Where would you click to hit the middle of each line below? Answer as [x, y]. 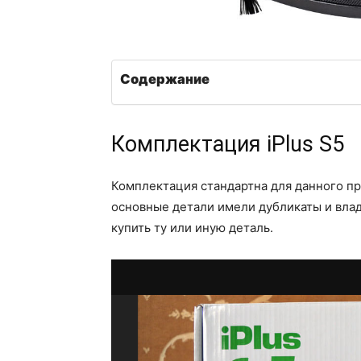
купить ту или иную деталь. [192, 228]
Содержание [165, 79]
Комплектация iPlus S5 [228, 145]
